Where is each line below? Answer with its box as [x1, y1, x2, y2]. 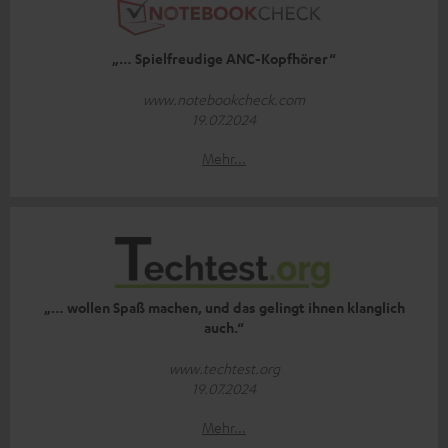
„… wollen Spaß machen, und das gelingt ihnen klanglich [43, 298, 405, 318]
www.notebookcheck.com [143, 90, 305, 109]
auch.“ [204, 318, 244, 338]
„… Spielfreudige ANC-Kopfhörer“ [112, 49, 336, 69]
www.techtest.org [168, 359, 280, 378]
